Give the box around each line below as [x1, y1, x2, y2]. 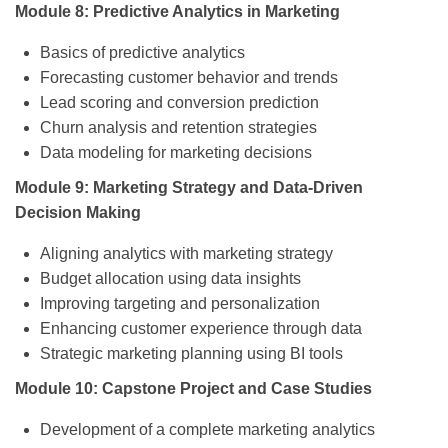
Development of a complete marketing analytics [40, 421, 375, 439]
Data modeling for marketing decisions [40, 144, 312, 162]
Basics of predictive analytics [40, 44, 245, 62]
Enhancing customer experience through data [40, 320, 362, 338]
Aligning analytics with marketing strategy [40, 245, 333, 263]
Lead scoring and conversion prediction [40, 94, 319, 112]
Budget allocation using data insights [40, 270, 301, 288]
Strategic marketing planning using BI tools [40, 345, 343, 363]
